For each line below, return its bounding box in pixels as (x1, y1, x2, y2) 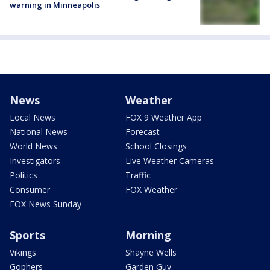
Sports (10, 227, 45, 242)
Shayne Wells (125, 246, 177, 258)
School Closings (125, 140, 187, 152)
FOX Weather (125, 183, 177, 195)
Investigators (10, 154, 60, 166)
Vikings (10, 246, 36, 258)
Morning (125, 227, 171, 242)
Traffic (125, 169, 151, 181)
